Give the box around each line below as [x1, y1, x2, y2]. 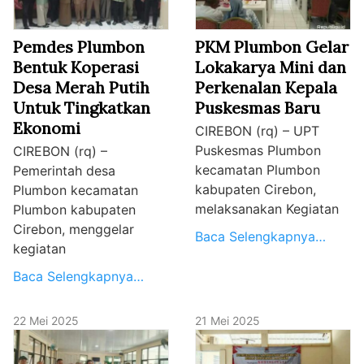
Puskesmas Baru [195, 97, 320, 118]
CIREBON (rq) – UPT [195, 122, 319, 139]
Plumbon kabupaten [13, 201, 136, 218]
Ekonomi [13, 117, 80, 138]
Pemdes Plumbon [13, 36, 145, 57]
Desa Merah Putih [13, 76, 149, 97]
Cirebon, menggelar [13, 220, 134, 237]
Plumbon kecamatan [13, 181, 138, 198]
